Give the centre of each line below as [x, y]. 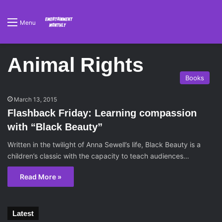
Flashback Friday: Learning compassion [102, 113]
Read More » [41, 177]
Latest [23, 213]
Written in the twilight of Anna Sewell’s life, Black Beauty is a [104, 144]
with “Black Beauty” [55, 127]
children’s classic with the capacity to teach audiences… [98, 156]
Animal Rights [76, 65]
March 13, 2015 [35, 99]
